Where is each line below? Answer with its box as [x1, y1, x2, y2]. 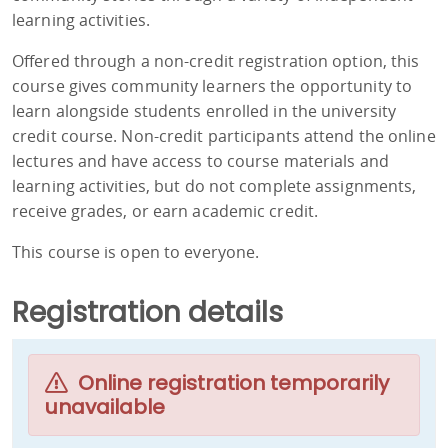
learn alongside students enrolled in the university [12, 100, 397, 123]
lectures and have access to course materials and [12, 150, 389, 173]
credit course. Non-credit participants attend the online [12, 125, 436, 148]
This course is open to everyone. [12, 241, 260, 264]
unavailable [45, 393, 165, 422]
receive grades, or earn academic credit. [12, 200, 319, 223]
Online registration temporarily [73, 369, 389, 398]
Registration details [12, 293, 283, 333]
